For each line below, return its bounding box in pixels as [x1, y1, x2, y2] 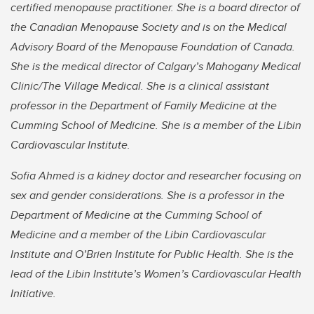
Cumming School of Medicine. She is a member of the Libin [11, 117, 301, 134]
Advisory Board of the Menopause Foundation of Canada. [11, 39, 295, 55]
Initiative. [11, 285, 56, 302]
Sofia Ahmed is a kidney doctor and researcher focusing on [11, 168, 301, 184]
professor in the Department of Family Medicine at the [11, 97, 277, 114]
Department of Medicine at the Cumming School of [11, 207, 261, 224]
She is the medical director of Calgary [11, 58, 196, 75]
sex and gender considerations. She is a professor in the [11, 187, 285, 204]
